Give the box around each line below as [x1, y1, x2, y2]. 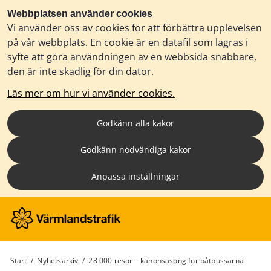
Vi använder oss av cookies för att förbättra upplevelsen [7, 21, 262, 34]
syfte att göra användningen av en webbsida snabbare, [7, 50, 256, 64]
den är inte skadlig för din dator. [7, 65, 154, 78]
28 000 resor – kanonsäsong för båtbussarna [88, 255, 244, 266]
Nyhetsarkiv [37, 255, 79, 266]
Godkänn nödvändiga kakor [80, 144, 191, 155]
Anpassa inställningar [91, 171, 180, 182]
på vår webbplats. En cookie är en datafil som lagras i [7, 36, 248, 49]
